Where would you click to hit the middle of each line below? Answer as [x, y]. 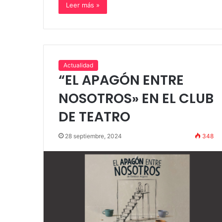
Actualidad [78, 65]
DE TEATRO [94, 117]
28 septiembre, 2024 [93, 136]
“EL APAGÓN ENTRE [121, 80]
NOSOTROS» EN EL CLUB [136, 99]
